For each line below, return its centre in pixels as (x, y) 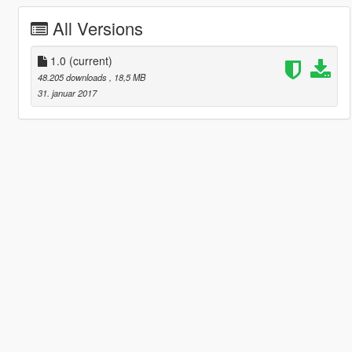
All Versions (97, 27)
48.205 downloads (73, 77)
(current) (90, 60)
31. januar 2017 (67, 92)
